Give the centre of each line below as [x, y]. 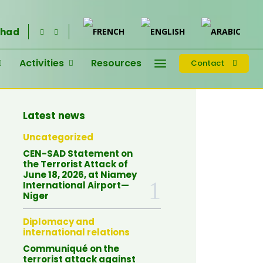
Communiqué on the [71, 249]
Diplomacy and [59, 222]
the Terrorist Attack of [76, 164]
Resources [116, 63]
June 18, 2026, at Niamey [80, 175]
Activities [42, 63]
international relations [77, 232]
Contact [208, 63]
